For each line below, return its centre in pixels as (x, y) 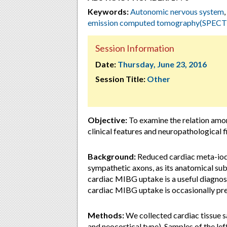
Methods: (106, 215)
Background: (112, 156)
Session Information (135, 48)
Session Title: (120, 79)
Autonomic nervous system (177, 11)
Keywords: (108, 11)
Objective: (107, 120)
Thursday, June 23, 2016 (162, 64)
